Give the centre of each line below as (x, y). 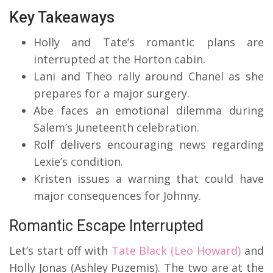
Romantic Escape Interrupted (106, 226)
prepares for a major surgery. (112, 94)
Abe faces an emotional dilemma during (149, 111)
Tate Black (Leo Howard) (174, 251)
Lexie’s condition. (78, 162)
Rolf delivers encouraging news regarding (149, 145)
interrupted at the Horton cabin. (119, 59)
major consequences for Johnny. (117, 196)
